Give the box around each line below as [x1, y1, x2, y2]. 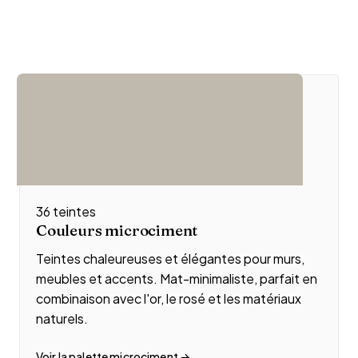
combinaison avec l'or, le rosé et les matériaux [36, 290, 301, 307]
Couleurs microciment [36, 221, 198, 240]
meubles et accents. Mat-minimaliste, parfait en [36, 270, 317, 287]
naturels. [36, 310, 88, 327]
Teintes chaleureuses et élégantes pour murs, [36, 250, 304, 267]
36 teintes [36, 203, 96, 220]
